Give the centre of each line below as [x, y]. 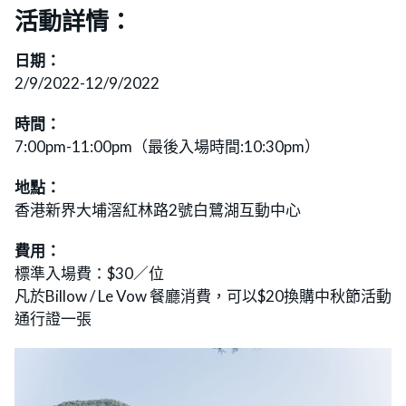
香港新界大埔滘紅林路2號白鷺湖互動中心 [158, 210]
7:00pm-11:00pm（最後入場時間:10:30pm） [167, 147]
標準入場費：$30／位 [89, 274]
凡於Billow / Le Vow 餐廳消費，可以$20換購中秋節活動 [203, 296]
